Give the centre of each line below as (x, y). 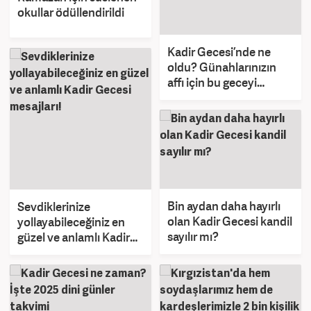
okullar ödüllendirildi (71, 12)
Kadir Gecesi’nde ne (219, 51)
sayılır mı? (193, 236)
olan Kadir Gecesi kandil (230, 221)
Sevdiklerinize (54, 207)
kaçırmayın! (198, 97)
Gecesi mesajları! (62, 253)
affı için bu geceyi (212, 82)
